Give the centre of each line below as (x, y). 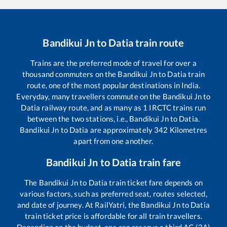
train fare (159, 162)
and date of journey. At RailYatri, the (79, 205)
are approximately (121, 130)
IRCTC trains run (177, 108)
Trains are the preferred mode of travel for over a (113, 63)
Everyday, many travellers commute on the (89, 97)
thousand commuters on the (70, 74)
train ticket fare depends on (155, 183)
